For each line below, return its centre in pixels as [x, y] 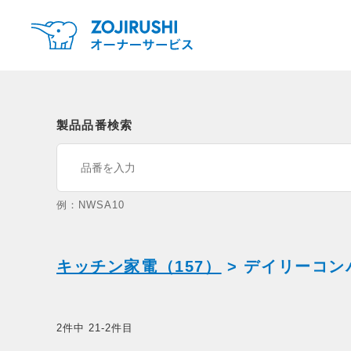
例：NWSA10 [91, 205]
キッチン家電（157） [139, 266]
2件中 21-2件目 [95, 328]
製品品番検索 [95, 125]
